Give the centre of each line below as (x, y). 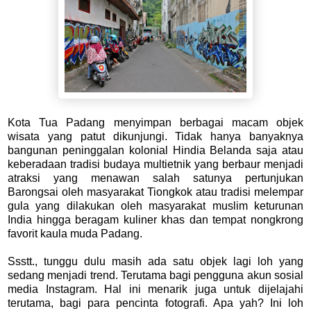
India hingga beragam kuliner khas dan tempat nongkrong (155, 220)
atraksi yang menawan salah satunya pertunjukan (155, 178)
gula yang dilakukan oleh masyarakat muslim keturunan (155, 206)
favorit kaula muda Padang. (75, 234)
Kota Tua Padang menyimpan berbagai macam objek (155, 123)
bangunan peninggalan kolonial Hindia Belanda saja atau (155, 151)
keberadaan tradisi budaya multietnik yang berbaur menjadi (155, 165)
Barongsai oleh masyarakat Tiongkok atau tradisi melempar (155, 192)
